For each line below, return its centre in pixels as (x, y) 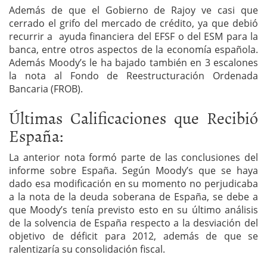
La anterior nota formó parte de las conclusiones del (133, 158)
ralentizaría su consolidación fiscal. (87, 249)
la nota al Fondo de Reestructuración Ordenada (133, 76)
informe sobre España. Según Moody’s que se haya (133, 171)
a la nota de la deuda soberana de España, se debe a (133, 197)
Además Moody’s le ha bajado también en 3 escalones (133, 63)
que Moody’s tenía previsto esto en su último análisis (133, 210)
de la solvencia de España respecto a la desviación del (133, 223)
